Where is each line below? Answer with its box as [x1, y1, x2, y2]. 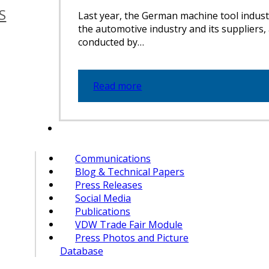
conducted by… [77, 35, 144, 49]
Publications [75, 204, 131, 218]
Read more [93, 79, 142, 92]
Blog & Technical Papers [75, 165, 185, 178]
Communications [75, 151, 151, 165]
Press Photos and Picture [75, 231, 189, 244]
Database [59, 244, 103, 258]
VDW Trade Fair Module [75, 217, 183, 231]
